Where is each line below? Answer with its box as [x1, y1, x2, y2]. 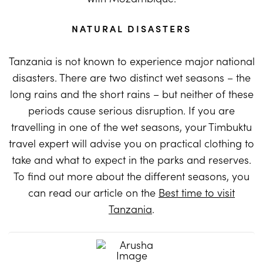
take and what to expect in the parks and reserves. [12, 152, 251, 167]
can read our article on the [28, 185, 159, 200]
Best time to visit [159, 185, 235, 200]
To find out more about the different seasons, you [14, 168, 249, 184]
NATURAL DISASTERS [72, 22, 191, 35]
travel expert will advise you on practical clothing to [9, 136, 254, 151]
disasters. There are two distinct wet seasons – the [12, 70, 251, 85]
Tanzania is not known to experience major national [8, 53, 255, 69]
